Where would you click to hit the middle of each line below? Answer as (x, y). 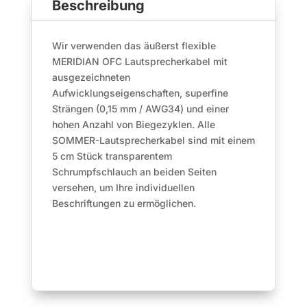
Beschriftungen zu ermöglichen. (124, 204)
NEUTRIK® (54, 84)
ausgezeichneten (91, 77)
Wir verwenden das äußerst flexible (134, 46)
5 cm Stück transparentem (112, 156)
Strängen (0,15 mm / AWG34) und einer (140, 109)
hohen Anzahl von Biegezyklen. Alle (133, 125)
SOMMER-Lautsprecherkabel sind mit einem (153, 140)
